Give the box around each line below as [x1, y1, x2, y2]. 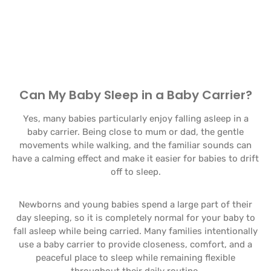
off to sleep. [110, 166, 161, 177]
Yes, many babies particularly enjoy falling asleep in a [22, 113, 249, 124]
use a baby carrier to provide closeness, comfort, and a [19, 239, 252, 250]
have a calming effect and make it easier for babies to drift [12, 153, 259, 164]
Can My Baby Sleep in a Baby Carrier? [19, 87, 252, 103]
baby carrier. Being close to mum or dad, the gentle [27, 126, 244, 137]
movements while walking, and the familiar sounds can [19, 140, 252, 151]
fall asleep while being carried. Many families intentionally [13, 226, 258, 237]
